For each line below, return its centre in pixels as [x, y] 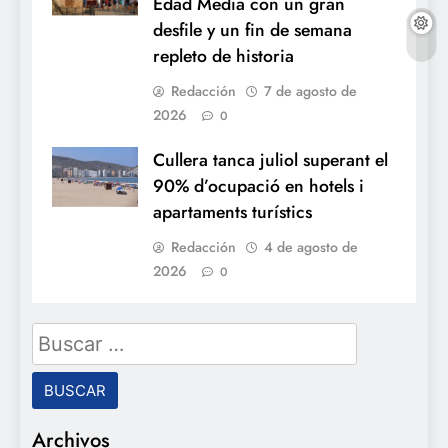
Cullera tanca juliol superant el [270, 160]
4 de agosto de [311, 247]
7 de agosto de [310, 91]
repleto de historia [223, 56]
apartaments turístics [232, 212]
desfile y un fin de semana [252, 30]
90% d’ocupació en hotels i [258, 186]
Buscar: [62, 335]
